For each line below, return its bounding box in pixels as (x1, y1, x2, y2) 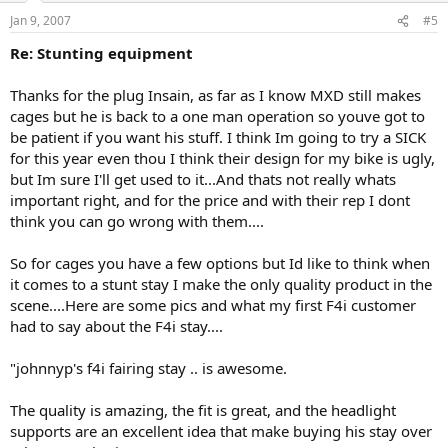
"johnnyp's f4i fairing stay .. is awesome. (10, 358, 287, 378)
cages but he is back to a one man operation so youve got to (10, 106, 425, 126)
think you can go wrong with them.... (10, 211, 264, 231)
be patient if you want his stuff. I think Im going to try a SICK (10, 127, 426, 147)
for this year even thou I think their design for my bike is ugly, (10, 148, 435, 168)
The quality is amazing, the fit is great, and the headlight (10, 400, 396, 420)
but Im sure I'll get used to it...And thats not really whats (10, 169, 396, 189)
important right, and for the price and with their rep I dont (10, 190, 410, 210)
